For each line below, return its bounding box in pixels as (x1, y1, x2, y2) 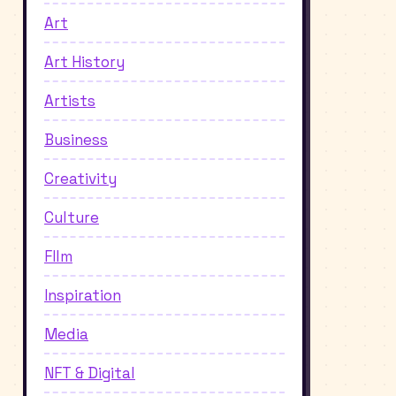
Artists (44, 91, 95, 111)
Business (44, 130, 108, 150)
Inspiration (44, 286, 121, 306)
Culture (44, 208, 99, 228)
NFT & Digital (44, 363, 135, 384)
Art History (44, 52, 125, 72)
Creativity (44, 169, 117, 189)
